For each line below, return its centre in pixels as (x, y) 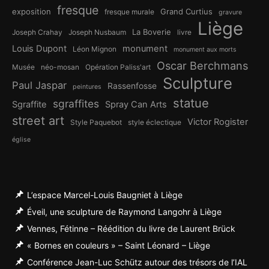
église (21, 140)
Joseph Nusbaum (97, 32)
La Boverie (152, 32)
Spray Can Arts (136, 105)
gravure (230, 13)
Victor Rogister (218, 122)
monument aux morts (205, 50)
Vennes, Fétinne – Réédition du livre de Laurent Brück (131, 229)
